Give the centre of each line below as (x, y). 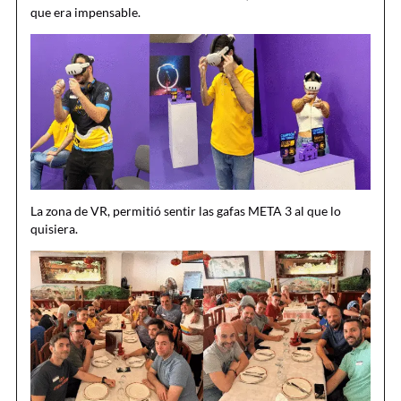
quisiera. (54, 229)
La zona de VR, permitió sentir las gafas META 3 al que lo (186, 211)
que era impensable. (85, 13)
